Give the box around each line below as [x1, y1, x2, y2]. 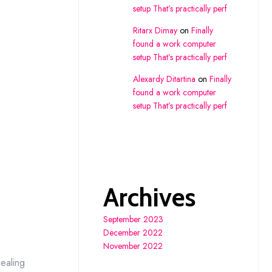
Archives [103, 181, 195, 213]
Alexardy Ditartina [132, 73, 195, 85]
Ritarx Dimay [132, 24, 177, 36]
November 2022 [103, 239, 163, 252]
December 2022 [103, 226, 163, 239]
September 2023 [103, 212, 163, 225]
